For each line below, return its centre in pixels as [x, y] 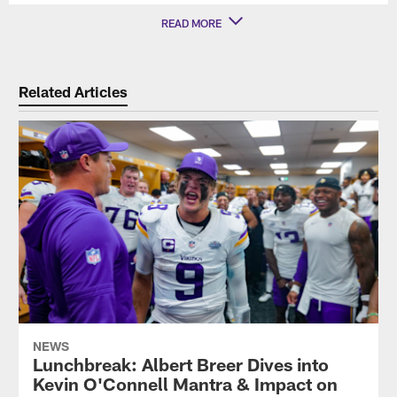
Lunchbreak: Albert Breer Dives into [180, 364]
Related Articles [73, 91]
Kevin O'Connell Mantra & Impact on [185, 383]
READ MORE [191, 23]
